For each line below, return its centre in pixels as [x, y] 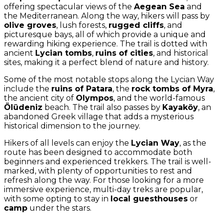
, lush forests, [82, 25]
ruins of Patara [82, 89]
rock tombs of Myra [172, 89]
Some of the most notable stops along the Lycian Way [109, 79]
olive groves [30, 25]
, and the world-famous [159, 98]
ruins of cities [124, 53]
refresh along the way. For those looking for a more [104, 180]
